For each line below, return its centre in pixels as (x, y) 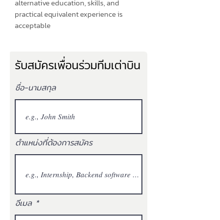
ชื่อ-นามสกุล (36, 88)
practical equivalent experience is (69, 14)
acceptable (33, 25)
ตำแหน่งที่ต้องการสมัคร (54, 143)
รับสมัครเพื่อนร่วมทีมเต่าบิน (78, 65)
